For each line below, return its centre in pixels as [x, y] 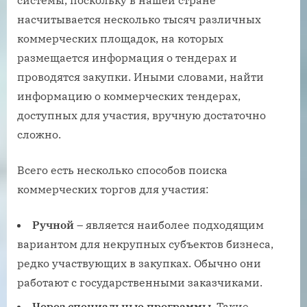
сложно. [39, 135]
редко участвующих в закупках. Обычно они [139, 263]
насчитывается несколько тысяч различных [139, 20]
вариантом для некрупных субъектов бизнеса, [145, 244]
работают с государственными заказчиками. [140, 283]
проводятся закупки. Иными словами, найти [140, 77]
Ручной [53, 225]
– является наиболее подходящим [169, 225]
